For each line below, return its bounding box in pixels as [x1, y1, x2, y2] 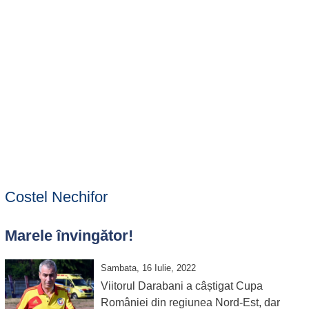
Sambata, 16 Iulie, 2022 [100, 263, 196, 273]
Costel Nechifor [4, 188, 108, 206]
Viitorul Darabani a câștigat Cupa [100, 280, 263, 292]
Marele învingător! [4, 227, 133, 244]
